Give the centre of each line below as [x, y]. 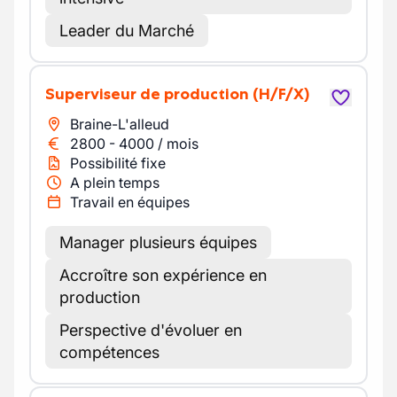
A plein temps [115, 183]
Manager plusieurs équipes [158, 242]
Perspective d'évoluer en [151, 330]
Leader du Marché [127, 31]
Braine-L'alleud [120, 124]
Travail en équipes [130, 202]
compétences [109, 352]
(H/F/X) [281, 94]
